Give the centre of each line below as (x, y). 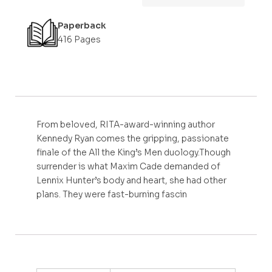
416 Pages (79, 39)
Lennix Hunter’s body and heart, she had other (131, 180)
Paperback (82, 25)
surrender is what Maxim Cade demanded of (128, 166)
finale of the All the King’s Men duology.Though (134, 152)
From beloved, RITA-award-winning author (126, 124)
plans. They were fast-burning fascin (112, 194)
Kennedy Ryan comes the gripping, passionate (133, 138)
